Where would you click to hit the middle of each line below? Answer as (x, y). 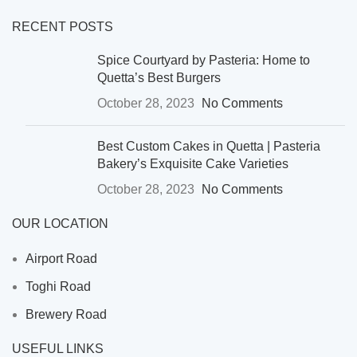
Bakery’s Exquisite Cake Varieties (193, 163)
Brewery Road (66, 314)
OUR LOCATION (60, 223)
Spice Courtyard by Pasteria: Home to (204, 60)
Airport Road (61, 258)
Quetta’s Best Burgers (159, 77)
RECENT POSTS (63, 26)
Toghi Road (58, 286)
